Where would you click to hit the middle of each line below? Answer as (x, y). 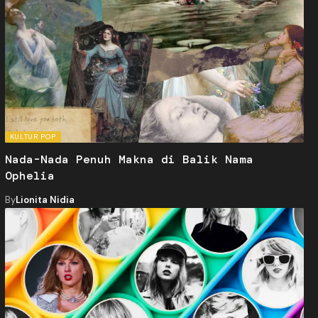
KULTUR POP (33, 137)
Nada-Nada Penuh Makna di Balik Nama (129, 160)
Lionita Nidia (45, 200)
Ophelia (29, 176)
